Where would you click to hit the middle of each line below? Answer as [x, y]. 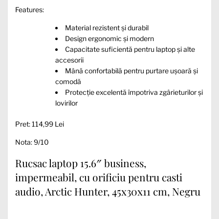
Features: [30, 9]
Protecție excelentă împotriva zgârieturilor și [134, 92]
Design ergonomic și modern [109, 38]
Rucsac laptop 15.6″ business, [81, 163]
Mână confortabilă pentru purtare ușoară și [131, 70]
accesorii [69, 60]
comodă [68, 81]
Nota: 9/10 [32, 142]
